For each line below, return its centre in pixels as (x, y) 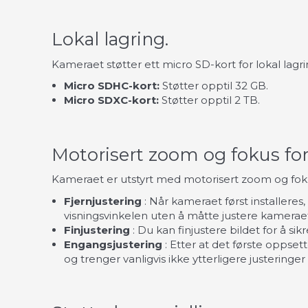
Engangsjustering (113, 244)
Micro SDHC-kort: (112, 86)
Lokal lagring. (110, 39)
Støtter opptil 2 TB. (209, 100)
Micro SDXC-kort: (111, 100)
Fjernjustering (103, 201)
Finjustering (97, 230)
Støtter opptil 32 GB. (215, 86)
